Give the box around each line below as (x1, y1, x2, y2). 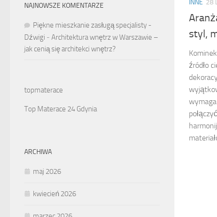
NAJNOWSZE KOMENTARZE (24, 1, 104, 10)
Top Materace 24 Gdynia (24, 105, 97, 113)
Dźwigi (24, 33, 45, 42)
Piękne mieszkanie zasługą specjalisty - (33, 21, 152, 30)
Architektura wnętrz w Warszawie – (51, 33, 158, 42)
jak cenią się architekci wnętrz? (24, 45, 116, 53)
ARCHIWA (24, 148, 52, 156)
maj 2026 (33, 167, 61, 176)
